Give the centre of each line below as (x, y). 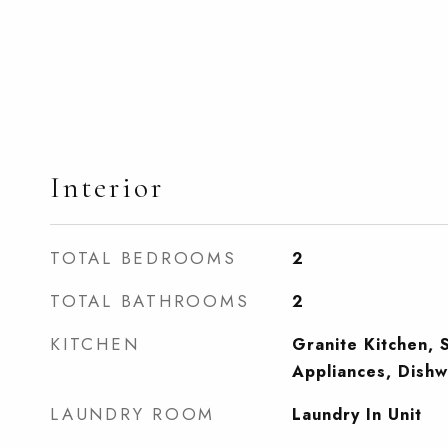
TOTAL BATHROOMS (150, 301)
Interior (107, 187)
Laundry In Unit (356, 414)
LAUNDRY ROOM (132, 414)
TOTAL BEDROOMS (143, 258)
